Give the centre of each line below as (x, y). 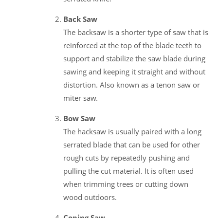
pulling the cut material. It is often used (128, 171)
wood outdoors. (90, 197)
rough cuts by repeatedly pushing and (127, 157)
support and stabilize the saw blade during (134, 58)
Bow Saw (79, 118)
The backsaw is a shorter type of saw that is (136, 32)
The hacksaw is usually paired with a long (132, 131)
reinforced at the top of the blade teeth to (132, 45)
